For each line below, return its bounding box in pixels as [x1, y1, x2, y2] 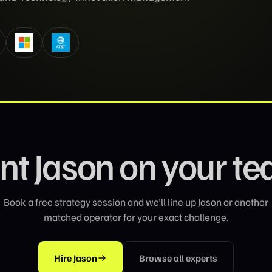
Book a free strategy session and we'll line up [4, 195, 198, 208]
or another [222, 195, 268, 208]
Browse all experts [139, 251, 217, 264]
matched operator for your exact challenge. [44, 210, 228, 223]
